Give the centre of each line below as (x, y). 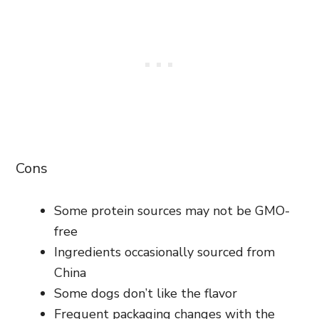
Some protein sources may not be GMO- (172, 210)
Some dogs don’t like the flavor (146, 293)
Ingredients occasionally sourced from (164, 252)
